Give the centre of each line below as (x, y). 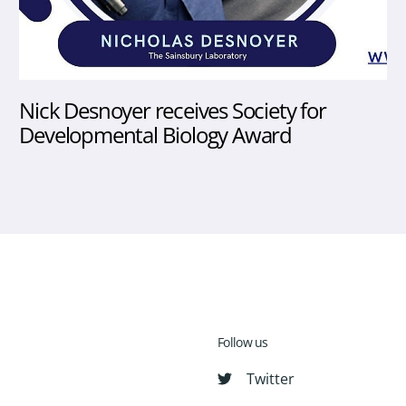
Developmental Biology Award (155, 135)
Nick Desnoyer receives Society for (173, 111)
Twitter (271, 379)
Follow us (243, 343)
